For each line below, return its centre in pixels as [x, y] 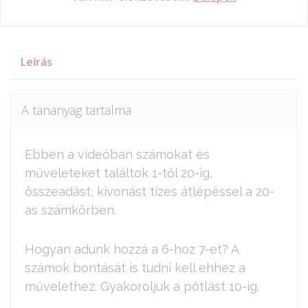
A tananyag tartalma [76, 110]
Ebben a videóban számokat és [117, 154]
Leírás [36, 62]
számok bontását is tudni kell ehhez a [135, 267]
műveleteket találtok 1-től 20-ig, [119, 173]
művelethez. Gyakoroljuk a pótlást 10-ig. [142, 286]
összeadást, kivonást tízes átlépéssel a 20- [150, 191]
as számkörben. [70, 210]
